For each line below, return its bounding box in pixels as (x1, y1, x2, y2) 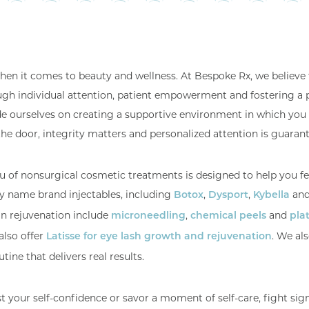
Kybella (253, 190, 290, 201)
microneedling (111, 211, 186, 221)
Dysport (208, 190, 248, 201)
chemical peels (190, 211, 266, 221)
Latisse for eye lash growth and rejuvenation (46, 232, 272, 242)
